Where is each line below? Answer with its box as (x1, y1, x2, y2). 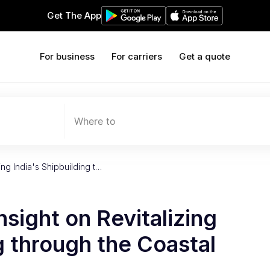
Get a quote (179, 51, 230, 62)
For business (40, 51, 95, 62)
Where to (74, 115, 116, 127)
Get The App (47, 10, 101, 21)
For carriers (111, 51, 162, 62)
